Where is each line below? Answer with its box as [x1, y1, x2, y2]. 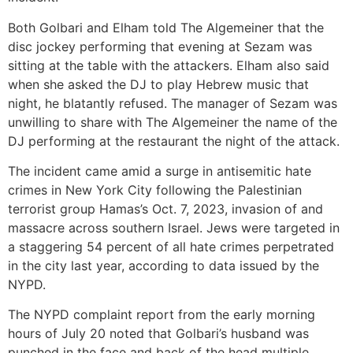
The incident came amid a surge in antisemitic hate [8, 162, 311, 179]
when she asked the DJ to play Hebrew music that [8, 76, 309, 92]
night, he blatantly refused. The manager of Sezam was [8, 95, 337, 111]
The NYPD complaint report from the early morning [8, 307, 315, 323]
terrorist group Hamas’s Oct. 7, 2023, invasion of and [8, 200, 323, 217]
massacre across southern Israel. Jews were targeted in [8, 219, 340, 236]
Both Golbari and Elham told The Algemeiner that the [8, 19, 324, 35]
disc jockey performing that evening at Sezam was [8, 38, 312, 54]
